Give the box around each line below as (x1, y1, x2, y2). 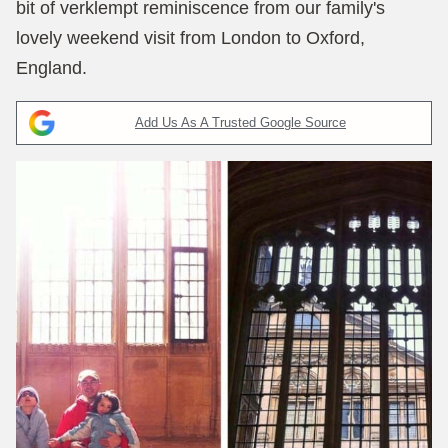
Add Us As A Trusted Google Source (135, 115, 346, 130)
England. (16, 58, 87, 78)
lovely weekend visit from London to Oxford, (16, 28, 365, 48)
